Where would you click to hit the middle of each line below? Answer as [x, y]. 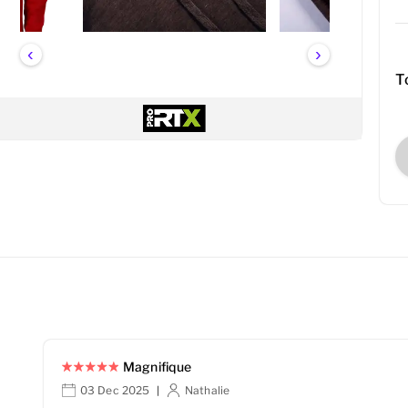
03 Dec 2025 [115, 390]
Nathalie [208, 390]
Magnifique [157, 367]
